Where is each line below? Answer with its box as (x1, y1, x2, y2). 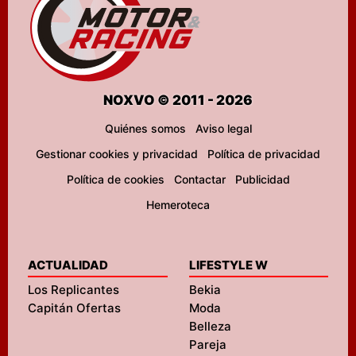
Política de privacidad (207, 147, 320, 161)
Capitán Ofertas (28, 300, 121, 315)
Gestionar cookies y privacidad (36, 147, 198, 161)
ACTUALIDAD (28, 257, 108, 273)
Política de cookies (66, 172, 164, 186)
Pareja (188, 337, 226, 352)
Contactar (173, 172, 226, 186)
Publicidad (234, 172, 290, 186)
